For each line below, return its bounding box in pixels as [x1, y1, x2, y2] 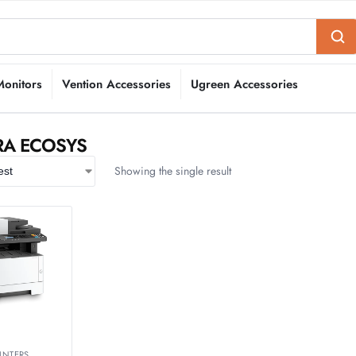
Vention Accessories [62, 75, 171, 93]
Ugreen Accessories [191, 75, 298, 93]
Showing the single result [114, 163, 231, 179]
